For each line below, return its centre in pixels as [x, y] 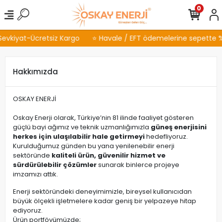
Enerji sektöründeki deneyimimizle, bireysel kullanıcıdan [102, 192]
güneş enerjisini [179, 127]
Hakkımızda [35, 72]
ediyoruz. [28, 210]
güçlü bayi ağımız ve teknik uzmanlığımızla [82, 127]
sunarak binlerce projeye [138, 165]
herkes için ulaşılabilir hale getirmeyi [79, 137]
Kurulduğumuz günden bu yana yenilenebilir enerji [94, 146]
